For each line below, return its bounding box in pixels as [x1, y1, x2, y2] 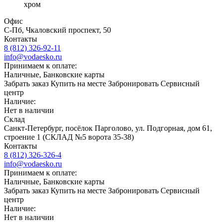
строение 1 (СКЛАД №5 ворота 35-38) [4, 133, 134, 142]
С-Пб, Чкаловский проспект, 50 [4, 26, 111, 35]
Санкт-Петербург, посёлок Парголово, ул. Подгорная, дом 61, [4, 124, 212, 133]
